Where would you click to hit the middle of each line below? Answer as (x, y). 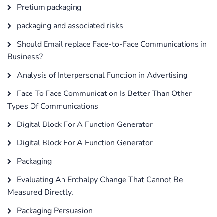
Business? (25, 56)
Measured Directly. (40, 192)
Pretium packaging (48, 7)
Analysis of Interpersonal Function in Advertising (101, 75)
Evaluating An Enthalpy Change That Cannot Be (99, 179)
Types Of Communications (53, 106)
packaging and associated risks (69, 25)
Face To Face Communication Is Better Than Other (103, 93)
